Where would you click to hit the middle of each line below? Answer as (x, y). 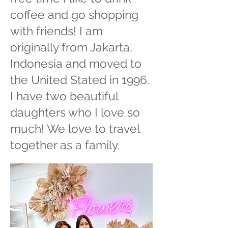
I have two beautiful (64, 96)
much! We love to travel (75, 129)
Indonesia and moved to (76, 63)
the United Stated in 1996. (80, 80)
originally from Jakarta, (71, 47)
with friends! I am (56, 31)
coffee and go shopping (74, 15)
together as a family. (66, 145)
